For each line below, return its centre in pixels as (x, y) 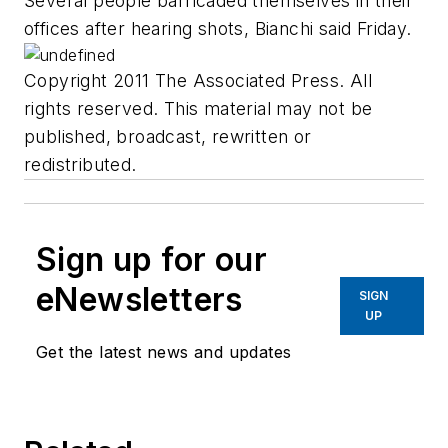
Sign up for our (151, 260)
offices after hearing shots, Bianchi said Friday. (218, 29)
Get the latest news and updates (164, 352)
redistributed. (80, 165)
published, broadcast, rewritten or (168, 137)
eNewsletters (139, 300)
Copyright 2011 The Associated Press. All (198, 81)
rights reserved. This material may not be (198, 109)
